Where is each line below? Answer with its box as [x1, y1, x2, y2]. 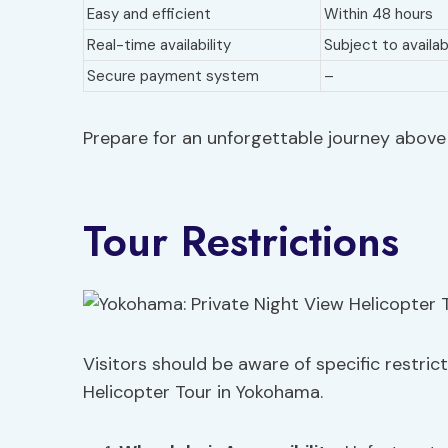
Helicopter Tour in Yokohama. [83, 380, 323, 404]
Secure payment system [87, 66, 259, 86]
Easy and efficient [87, 4, 211, 24]
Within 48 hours [324, 4, 433, 24]
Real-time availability [87, 35, 231, 55]
